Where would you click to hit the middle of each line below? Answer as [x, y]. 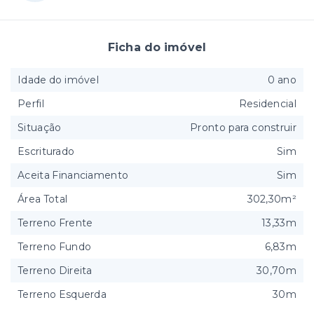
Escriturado [46, 152]
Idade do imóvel [58, 80]
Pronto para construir [243, 128]
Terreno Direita [55, 271]
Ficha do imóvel [157, 48]
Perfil [31, 104]
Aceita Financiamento [73, 176]
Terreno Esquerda [62, 295]
